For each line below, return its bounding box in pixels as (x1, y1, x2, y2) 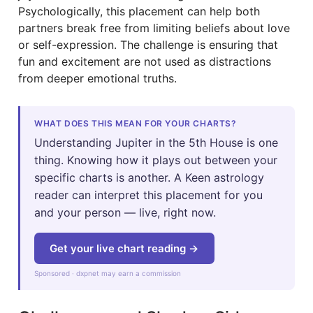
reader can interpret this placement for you (34, 188, 263, 202)
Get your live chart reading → (50, 241, 199, 255)
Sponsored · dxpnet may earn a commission (34, 268, 181, 277)
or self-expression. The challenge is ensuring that (18, 38, 278, 52)
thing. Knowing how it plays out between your (34, 153, 277, 167)
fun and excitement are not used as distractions (18, 54, 271, 68)
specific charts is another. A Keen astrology (34, 170, 264, 184)
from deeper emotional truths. (18, 71, 177, 85)
